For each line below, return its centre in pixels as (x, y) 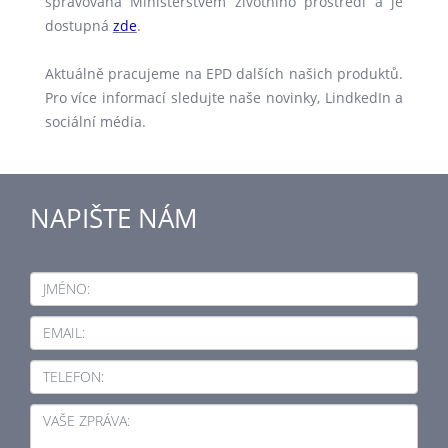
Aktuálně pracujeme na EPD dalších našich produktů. (224, 73)
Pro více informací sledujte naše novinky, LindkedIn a (224, 97)
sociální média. (95, 121)
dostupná (78, 25)
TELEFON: (73, 376)
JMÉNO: (66, 288)
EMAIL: (64, 332)
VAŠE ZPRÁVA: (86, 420)
